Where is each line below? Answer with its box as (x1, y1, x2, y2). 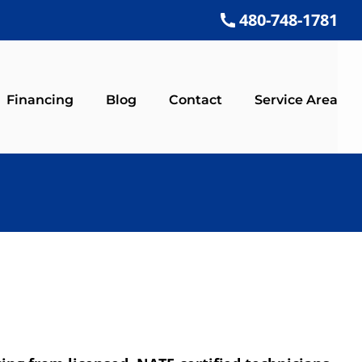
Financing (6, 92, 74, 107)
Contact (169, 92, 222, 107)
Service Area (255, 92, 338, 107)
